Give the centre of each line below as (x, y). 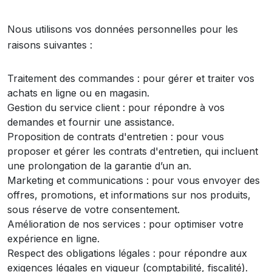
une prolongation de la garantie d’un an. (99, 166)
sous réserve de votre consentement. (93, 209)
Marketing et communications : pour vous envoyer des (134, 180)
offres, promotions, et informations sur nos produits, (129, 195)
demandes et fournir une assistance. (91, 122)
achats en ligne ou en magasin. (78, 93)
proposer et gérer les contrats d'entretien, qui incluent (133, 151)
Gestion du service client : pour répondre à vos (116, 107)
